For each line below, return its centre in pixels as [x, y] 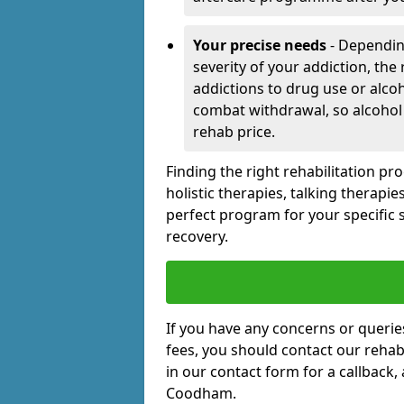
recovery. [197, 237]
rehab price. [234, 132]
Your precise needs [260, 46]
